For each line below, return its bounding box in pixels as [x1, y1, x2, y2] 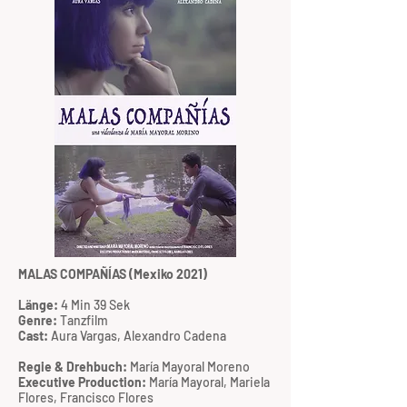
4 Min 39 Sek [58, 297, 130, 313]
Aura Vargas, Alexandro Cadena [51, 328, 226, 343]
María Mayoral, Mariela [149, 374, 270, 390]
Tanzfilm [60, 313, 108, 328]
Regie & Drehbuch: [18, 359, 127, 374]
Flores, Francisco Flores [18, 390, 154, 405]
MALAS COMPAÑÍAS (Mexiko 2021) [18, 266, 210, 282]
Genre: [18, 313, 60, 328]
